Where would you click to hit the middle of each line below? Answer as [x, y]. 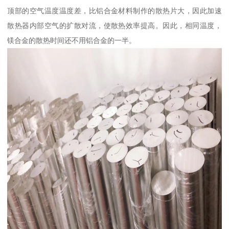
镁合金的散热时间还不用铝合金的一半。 [72, 41]
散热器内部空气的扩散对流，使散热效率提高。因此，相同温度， [114, 26]
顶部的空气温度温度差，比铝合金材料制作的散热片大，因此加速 [114, 11]
